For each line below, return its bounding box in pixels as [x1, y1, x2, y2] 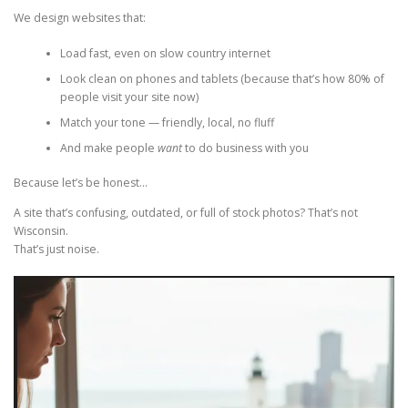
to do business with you [181, 139, 309, 156]
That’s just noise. [14, 241, 99, 258]
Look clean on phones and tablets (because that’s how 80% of [59, 70, 384, 87]
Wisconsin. [14, 223, 68, 240]
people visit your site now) [59, 88, 199, 105]
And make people [59, 139, 158, 156]
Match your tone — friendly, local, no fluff [59, 114, 274, 130]
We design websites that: [14, 10, 146, 26]
